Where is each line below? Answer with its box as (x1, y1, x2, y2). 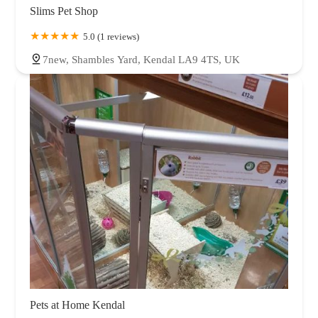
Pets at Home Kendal (30, 299, 125, 312)
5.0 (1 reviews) (83, 31, 139, 43)
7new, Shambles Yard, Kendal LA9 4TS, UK (43, 54, 240, 66)
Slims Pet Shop (30, 5, 98, 18)
